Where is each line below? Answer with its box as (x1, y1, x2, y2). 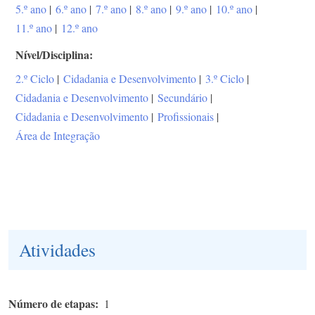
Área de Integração (15, 128, 100, 143)
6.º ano (56, 1, 86, 17)
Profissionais (157, 109, 214, 124)
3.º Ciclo (205, 71, 244, 86)
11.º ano (15, 20, 52, 36)
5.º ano (15, 1, 46, 17)
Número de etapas (8, 295, 95, 312)
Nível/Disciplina (15, 46, 89, 63)
